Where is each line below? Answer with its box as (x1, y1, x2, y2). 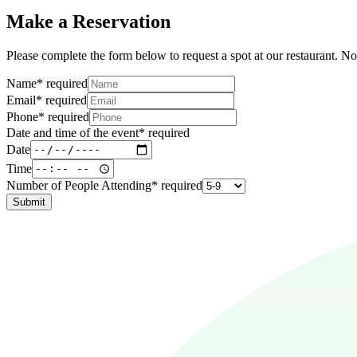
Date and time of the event (6, 125, 139, 139)
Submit (13, 195, 45, 208)
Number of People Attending (6, 178, 151, 192)
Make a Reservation (6, 10, 171, 32)
